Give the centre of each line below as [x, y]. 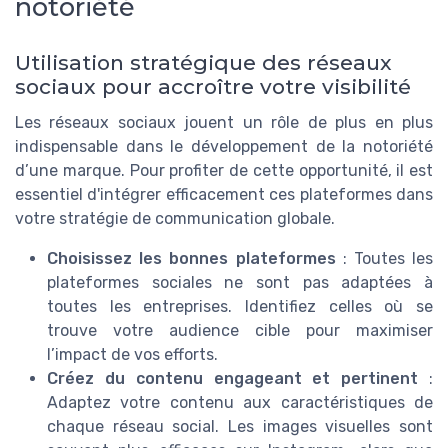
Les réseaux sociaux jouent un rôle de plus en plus [224, 123]
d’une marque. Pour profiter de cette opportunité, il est [224, 171]
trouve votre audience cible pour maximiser [240, 331]
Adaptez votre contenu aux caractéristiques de [240, 403]
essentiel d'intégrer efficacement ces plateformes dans [224, 195]
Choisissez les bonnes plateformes [191, 259]
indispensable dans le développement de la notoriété [224, 147]
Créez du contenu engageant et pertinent [233, 379]
